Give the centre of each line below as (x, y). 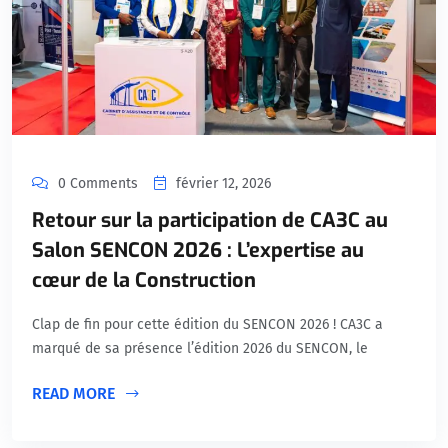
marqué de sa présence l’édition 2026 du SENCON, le (200, 349)
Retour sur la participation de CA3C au (210, 221)
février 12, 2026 (223, 184)
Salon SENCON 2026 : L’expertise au (198, 251)
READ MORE (75, 394)
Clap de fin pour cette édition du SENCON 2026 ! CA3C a (207, 325)
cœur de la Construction (144, 281)
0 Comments (98, 184)
